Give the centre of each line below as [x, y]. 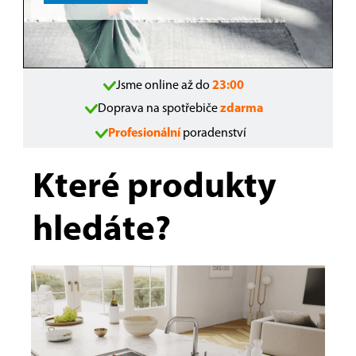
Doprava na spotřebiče [158, 109]
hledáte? [102, 231]
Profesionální [144, 133]
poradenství [215, 133]
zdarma [242, 109]
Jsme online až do [164, 86]
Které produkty [155, 188]
